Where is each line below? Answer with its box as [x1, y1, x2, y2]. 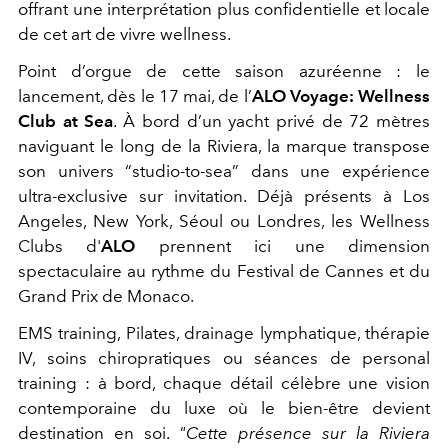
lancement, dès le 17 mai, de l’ [18, 86, 252, 107]
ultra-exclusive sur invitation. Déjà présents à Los [18, 186, 430, 207]
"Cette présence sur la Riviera [179, 423, 430, 444]
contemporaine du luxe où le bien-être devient [18, 398, 430, 419]
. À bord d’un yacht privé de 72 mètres [113, 111, 431, 132]
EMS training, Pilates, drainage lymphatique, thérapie [18, 323, 430, 344]
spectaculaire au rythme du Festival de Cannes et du [18, 261, 430, 282]
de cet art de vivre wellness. [18, 24, 231, 45]
